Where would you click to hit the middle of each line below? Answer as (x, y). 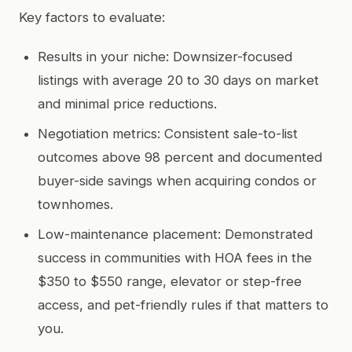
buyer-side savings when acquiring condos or (177, 180)
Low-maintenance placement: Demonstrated (175, 234)
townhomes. (75, 204)
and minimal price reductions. (127, 103)
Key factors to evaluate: (92, 17)
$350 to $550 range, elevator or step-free (170, 281)
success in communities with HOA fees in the (175, 257)
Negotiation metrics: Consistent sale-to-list (168, 133)
